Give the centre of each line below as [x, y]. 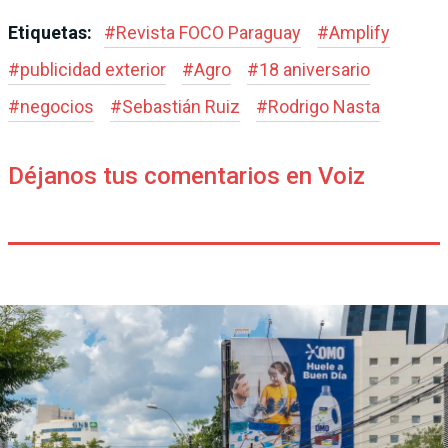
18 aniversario [314, 69]
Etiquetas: [52, 32]
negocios [57, 106]
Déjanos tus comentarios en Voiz [186, 175]
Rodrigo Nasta [324, 106]
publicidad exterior [93, 69]
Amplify [359, 32]
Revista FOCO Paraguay [208, 32]
